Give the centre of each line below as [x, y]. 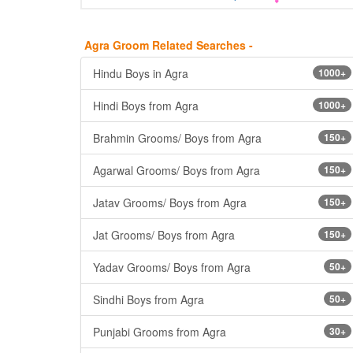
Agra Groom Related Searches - [169, 45]
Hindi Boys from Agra [146, 105]
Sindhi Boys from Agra [149, 299]
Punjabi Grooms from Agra [160, 331]
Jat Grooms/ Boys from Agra [164, 234]
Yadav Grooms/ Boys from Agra [172, 267]
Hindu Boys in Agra [141, 73]
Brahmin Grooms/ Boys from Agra [177, 137]
